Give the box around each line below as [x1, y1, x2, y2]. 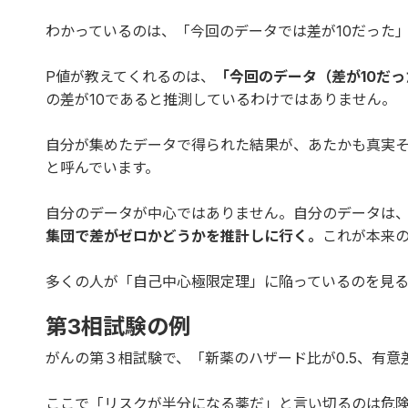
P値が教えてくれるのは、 [46, 66, 215, 86]
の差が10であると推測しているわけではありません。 [46, 89, 396, 108]
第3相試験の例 [46, 312, 190, 340]
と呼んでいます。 [46, 158, 159, 177]
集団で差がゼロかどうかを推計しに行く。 [46, 226, 322, 245]
